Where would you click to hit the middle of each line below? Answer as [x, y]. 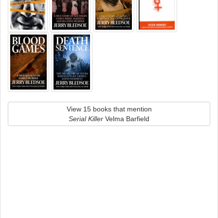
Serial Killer [86, 119]
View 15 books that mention [109, 109]
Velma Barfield [126, 119]
